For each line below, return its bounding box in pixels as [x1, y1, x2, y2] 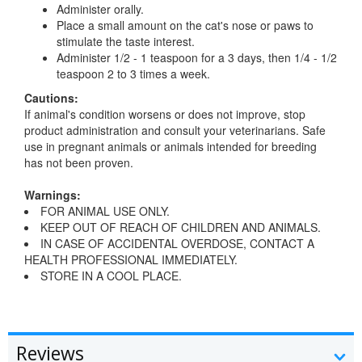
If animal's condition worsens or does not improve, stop [24, 106, 305, 123]
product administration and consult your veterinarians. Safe [24, 122, 326, 139]
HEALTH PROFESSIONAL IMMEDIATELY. [24, 251, 238, 268]
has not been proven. [24, 154, 133, 171]
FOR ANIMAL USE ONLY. [40, 203, 170, 220]
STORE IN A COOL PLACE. [40, 267, 182, 284]
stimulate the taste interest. [57, 33, 195, 50]
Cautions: [24, 90, 78, 107]
